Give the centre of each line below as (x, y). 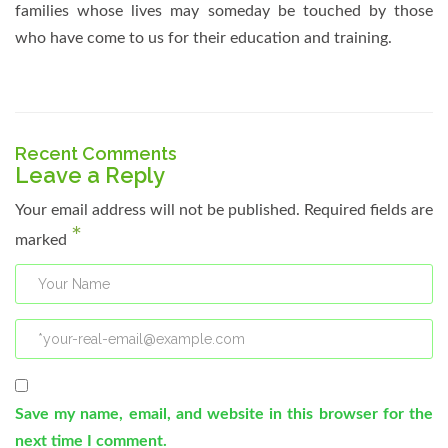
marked (43, 240)
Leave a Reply (90, 175)
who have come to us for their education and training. (203, 38)
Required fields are (366, 210)
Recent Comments (96, 154)
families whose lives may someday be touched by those (224, 11)
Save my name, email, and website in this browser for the (224, 414)
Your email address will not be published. (157, 210)
